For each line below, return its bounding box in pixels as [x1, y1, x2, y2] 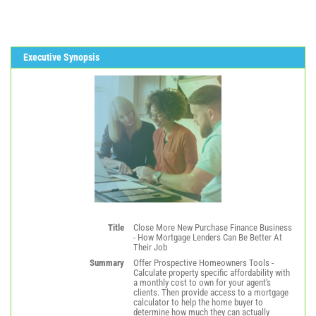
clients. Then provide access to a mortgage [133, 287, 288, 298]
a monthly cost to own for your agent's [133, 277, 271, 288]
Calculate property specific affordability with [133, 267, 290, 279]
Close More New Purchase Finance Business [133, 222, 292, 233]
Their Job [133, 242, 167, 253]
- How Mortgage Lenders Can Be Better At [133, 232, 282, 243]
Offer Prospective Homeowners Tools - [133, 257, 274, 269]
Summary [89, 257, 124, 269]
